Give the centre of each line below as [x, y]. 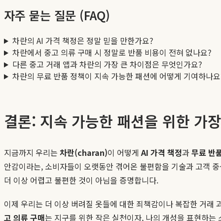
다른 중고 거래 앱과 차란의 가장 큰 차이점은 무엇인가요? [107, 64]
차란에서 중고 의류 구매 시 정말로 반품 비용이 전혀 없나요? [112, 52]
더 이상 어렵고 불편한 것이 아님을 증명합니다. [81, 180]
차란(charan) [84, 152]
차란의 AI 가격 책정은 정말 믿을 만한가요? [83, 40]
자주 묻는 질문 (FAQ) [57, 15]
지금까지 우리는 [32, 152]
